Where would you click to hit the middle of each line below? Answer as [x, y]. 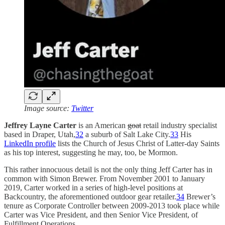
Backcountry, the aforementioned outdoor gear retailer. [90, 196]
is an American [103, 125]
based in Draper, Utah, [40, 134]
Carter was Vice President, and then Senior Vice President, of [101, 214]
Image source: [48, 108]
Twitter [82, 108]
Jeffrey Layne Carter [41, 125]
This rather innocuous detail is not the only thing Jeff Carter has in [108, 169]
